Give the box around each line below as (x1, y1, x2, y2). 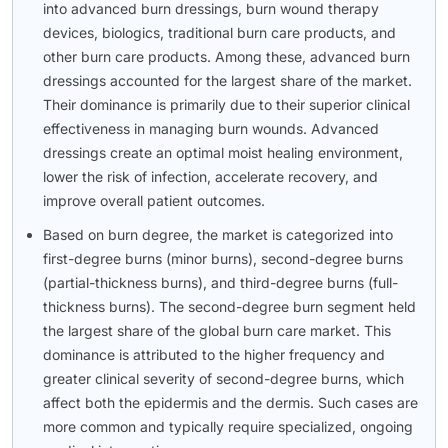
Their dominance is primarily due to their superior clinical (43, 95, 410, 113)
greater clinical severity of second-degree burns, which (43, 369, 404, 387)
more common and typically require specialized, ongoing (43, 417, 413, 435)
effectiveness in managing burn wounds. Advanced (43, 119, 379, 137)
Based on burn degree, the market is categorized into (43, 225, 393, 243)
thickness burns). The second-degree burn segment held (43, 297, 416, 315)
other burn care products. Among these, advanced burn (43, 47, 410, 65)
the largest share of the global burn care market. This (43, 321, 391, 339)
